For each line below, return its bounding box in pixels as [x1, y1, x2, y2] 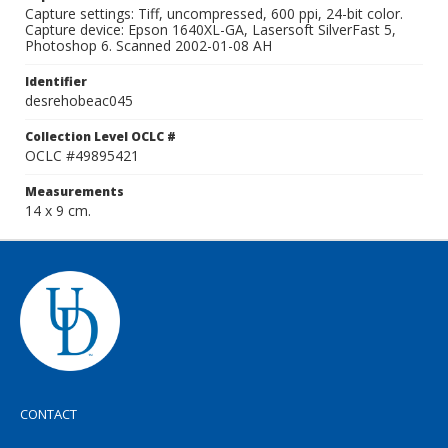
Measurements [25, 183, 124, 200]
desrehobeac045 [25, 91, 133, 110]
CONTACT [20, 405, 77, 423]
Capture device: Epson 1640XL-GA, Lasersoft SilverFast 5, [25, 20, 396, 39]
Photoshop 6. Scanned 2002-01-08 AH [25, 36, 272, 55]
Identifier [25, 73, 87, 90]
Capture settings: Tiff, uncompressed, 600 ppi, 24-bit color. [25, 4, 403, 23]
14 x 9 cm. [25, 201, 91, 220]
